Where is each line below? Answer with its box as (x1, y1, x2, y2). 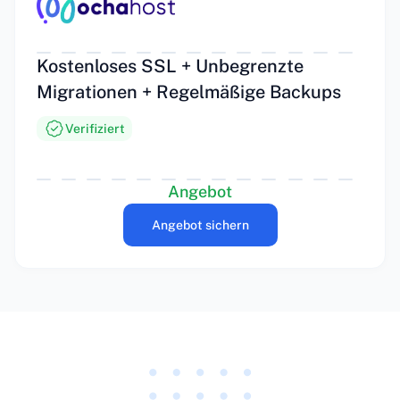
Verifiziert (65, 121, 125, 136)
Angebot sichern (151, 218, 249, 232)
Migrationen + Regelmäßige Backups (37, 81, 341, 103)
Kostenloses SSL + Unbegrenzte (37, 55, 304, 77)
